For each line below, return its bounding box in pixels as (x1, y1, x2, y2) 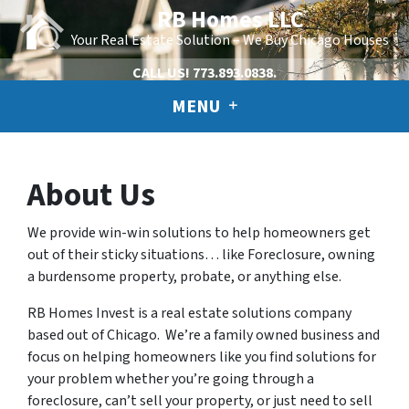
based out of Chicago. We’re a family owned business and (27, 325, 380, 346)
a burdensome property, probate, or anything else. (27, 267, 341, 288)
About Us (27, 173, 155, 219)
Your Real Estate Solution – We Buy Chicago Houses (71, 30, 389, 50)
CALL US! (132, 63, 190, 83)
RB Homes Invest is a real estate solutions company (27, 303, 351, 324)
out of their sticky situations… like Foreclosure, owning (27, 245, 375, 266)
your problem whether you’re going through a (27, 369, 314, 390)
